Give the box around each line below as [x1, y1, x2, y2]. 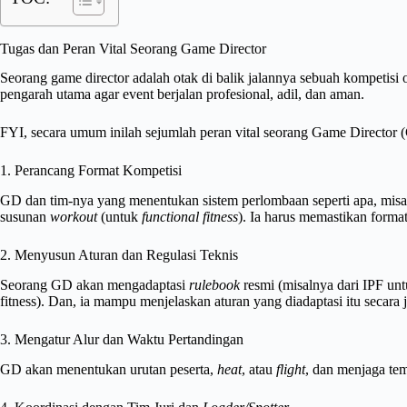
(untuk [97, 209, 142, 225]
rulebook [189, 277, 240, 293]
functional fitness [142, 209, 238, 225]
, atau [242, 361, 276, 377]
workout [50, 209, 97, 225]
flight [276, 361, 305, 377]
